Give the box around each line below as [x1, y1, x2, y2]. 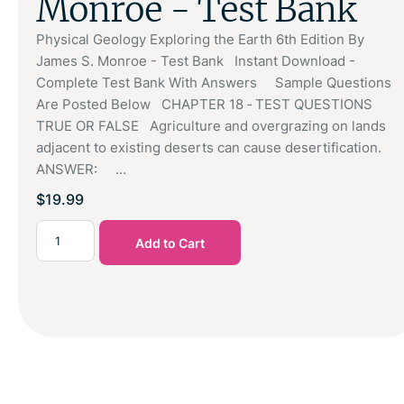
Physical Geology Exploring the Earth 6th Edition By [36, 31, 364, 49]
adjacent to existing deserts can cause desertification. [36, 139, 389, 157]
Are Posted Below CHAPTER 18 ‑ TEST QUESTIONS [36, 96, 380, 114]
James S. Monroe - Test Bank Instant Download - [36, 52, 355, 70]
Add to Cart [135, 235, 205, 252]
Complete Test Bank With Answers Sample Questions [36, 74, 391, 92]
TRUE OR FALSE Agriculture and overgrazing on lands [36, 117, 386, 135]
